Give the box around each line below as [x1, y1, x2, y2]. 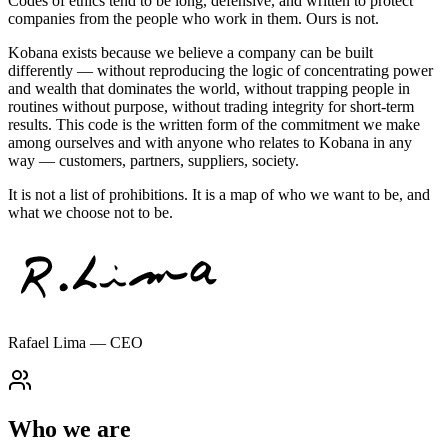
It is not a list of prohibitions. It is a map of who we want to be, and [8, 185, 430, 203]
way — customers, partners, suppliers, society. [8, 151, 299, 169]
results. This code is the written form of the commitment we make [8, 115, 420, 133]
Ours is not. [306, 9, 379, 27]
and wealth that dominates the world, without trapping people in [8, 79, 410, 97]
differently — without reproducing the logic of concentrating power [8, 61, 433, 79]
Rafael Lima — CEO [8, 333, 143, 351]
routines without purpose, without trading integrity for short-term [8, 97, 414, 115]
